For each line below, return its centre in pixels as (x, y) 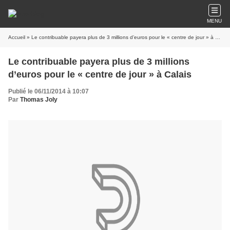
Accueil (17, 37)
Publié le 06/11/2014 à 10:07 (49, 91)
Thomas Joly (39, 100)
